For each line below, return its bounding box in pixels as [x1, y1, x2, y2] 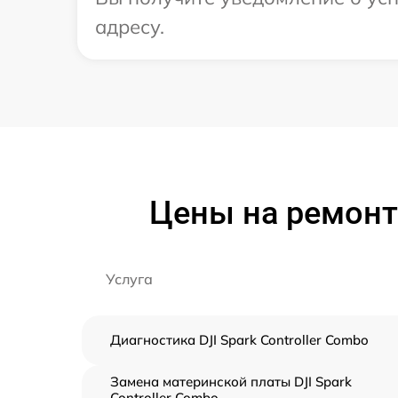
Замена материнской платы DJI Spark [110, 373, 352, 390]
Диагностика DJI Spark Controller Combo [110, 331, 369, 348]
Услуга [106, 270, 153, 288]
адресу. [95, 14, 164, 39]
